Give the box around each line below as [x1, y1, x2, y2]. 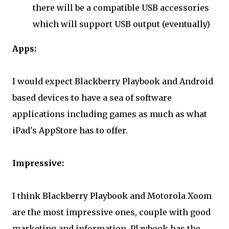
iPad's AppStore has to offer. [12, 125, 128, 135]
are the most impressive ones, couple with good [12, 207, 211, 217]
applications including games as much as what [12, 109, 207, 119]
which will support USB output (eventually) [33, 19, 210, 29]
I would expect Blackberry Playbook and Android [12, 76, 213, 86]
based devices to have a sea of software [12, 93, 172, 103]
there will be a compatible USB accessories [33, 3, 209, 13]
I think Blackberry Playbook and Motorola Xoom [12, 191, 212, 201]
